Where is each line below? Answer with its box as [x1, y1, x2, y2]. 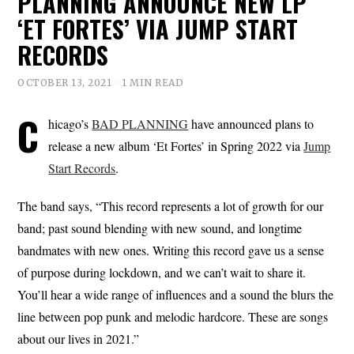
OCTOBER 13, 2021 [17, 76, 112, 88]
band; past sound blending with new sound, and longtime [17, 219, 303, 236]
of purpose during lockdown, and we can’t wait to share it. [17, 263, 307, 281]
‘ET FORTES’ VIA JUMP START [17, 11, 299, 47]
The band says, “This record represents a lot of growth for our [17, 197, 324, 214]
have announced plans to [188, 115, 314, 132]
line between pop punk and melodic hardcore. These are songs [17, 307, 329, 325]
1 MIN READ [122, 76, 184, 88]
